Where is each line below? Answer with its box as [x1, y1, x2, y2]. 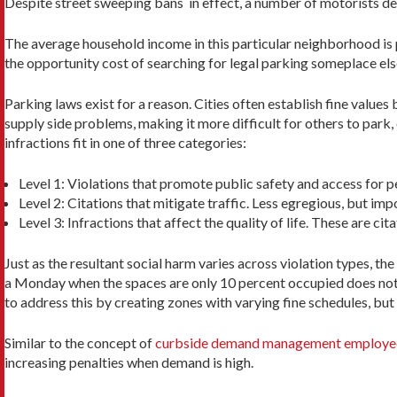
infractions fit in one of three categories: [4, 134, 246, 152]
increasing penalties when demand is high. [4, 354, 253, 371]
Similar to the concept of [4, 334, 155, 352]
